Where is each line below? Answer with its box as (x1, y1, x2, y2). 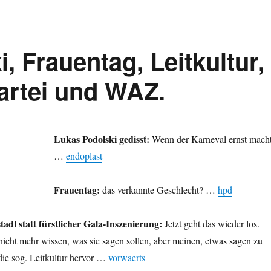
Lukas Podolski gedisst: (53, 132, 149, 146)
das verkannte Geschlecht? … (99, 183, 218, 197)
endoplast (65, 149, 102, 163)
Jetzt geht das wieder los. (162, 217, 260, 230)
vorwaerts (108, 251, 145, 264)
